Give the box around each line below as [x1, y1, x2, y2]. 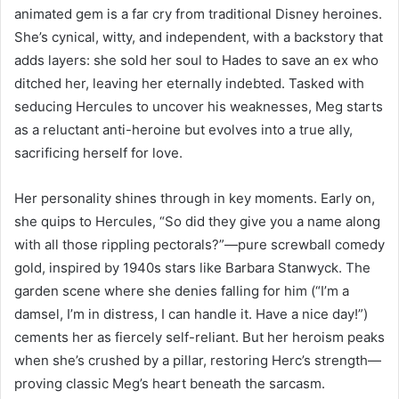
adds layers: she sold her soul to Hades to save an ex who [14, 52, 379, 69]
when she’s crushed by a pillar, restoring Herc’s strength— [14, 352, 381, 370]
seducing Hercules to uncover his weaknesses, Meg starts [14, 98, 383, 116]
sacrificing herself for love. [14, 144, 183, 162]
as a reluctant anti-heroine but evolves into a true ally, [14, 121, 353, 139]
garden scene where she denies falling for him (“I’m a [14, 282, 349, 300]
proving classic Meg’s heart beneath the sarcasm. [14, 375, 325, 393]
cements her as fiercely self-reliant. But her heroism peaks [14, 329, 385, 346]
